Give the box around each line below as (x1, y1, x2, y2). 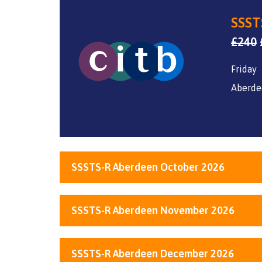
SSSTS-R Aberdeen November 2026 (71, 204, 235, 217)
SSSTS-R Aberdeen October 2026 (71, 161, 225, 174)
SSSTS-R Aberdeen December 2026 (71, 247, 234, 260)
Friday (231, 64, 257, 75)
